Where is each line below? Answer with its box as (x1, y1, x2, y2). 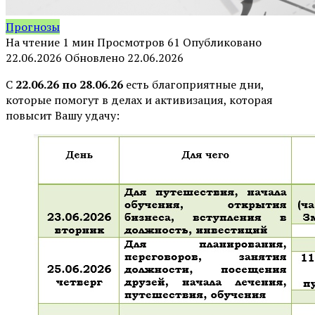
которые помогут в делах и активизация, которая (6, 91, 273, 108)
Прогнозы (6, 18, 60, 34)
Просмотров (97, 34, 165, 50)
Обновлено (65, 49, 124, 65)
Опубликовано (183, 34, 262, 50)
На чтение (6, 34, 60, 50)
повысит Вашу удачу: (6, 107, 120, 123)
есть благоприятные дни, (126, 76, 264, 92)
